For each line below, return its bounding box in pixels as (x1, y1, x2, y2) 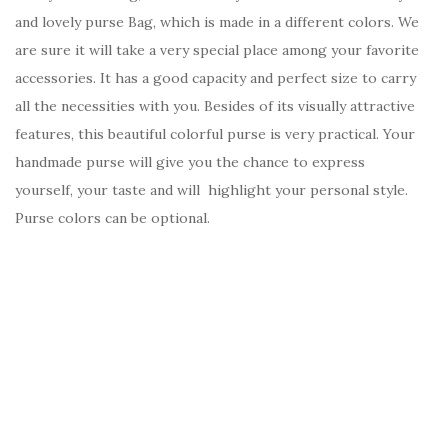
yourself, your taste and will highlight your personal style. (15, 181, 408, 200)
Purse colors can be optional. (15, 209, 210, 228)
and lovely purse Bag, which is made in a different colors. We (15, 13, 419, 32)
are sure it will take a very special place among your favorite (15, 41, 419, 60)
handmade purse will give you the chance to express (15, 153, 365, 172)
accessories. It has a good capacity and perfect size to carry (15, 69, 416, 88)
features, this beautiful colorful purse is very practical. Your (15, 125, 415, 144)
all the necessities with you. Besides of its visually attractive (15, 97, 415, 116)
